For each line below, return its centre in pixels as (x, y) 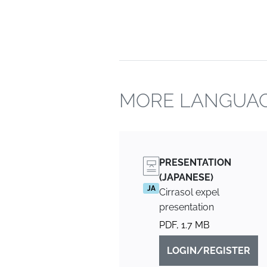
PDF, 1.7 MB (184, 225)
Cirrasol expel (189, 192)
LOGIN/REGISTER (209, 251)
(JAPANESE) (186, 177)
